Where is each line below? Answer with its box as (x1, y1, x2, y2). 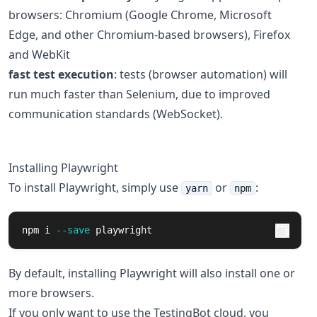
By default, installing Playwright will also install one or (8, 265, 295, 281)
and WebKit (8, 47, 70, 62)
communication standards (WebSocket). (8, 106, 223, 122)
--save (56, 224, 90, 236)
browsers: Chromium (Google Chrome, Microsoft (8, 7, 272, 23)
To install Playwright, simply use (8, 180, 181, 195)
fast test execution (8, 67, 114, 82)
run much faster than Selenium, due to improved (8, 86, 270, 102)
